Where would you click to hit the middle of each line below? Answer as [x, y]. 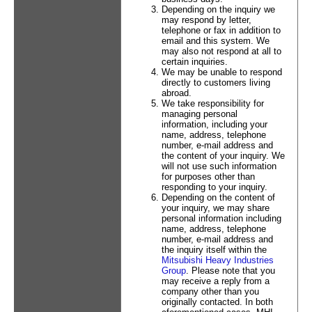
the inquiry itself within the [214, 250]
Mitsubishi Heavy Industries [217, 260]
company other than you [210, 291]
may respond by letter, [206, 20]
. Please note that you [230, 271]
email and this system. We [215, 41]
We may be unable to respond [221, 72]
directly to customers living [216, 83]
